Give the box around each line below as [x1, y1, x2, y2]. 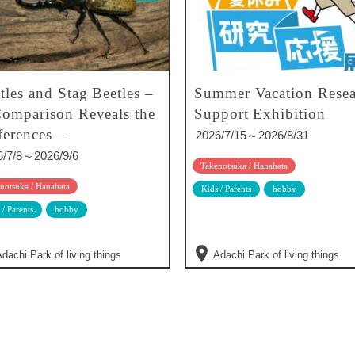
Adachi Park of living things [213, 248, 339, 261]
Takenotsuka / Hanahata [200, 160, 288, 170]
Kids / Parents [201, 183, 251, 193]
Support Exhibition [194, 105, 326, 122]
